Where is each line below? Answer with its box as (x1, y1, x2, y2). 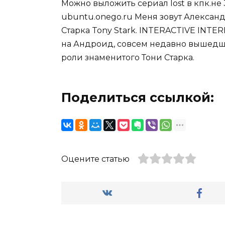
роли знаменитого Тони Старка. (61, 52, 194, 62)
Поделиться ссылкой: (61, 89, 214, 105)
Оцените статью (61, 154, 130, 164)
